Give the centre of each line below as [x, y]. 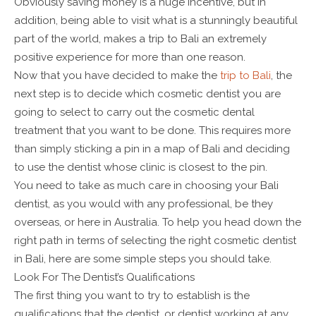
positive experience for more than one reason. [130, 57]
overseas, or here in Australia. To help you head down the [158, 222]
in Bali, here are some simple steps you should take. [143, 259]
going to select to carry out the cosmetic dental [134, 112]
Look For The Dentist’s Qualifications [104, 277]
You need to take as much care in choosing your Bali [146, 185]
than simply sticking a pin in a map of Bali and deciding [152, 148]
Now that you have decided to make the [117, 75]
